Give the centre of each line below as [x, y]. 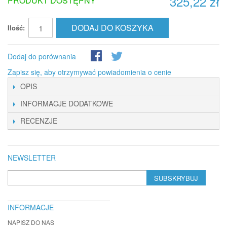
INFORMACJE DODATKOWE [67, 103]
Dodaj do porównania [42, 56]
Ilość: [16, 28]
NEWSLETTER [32, 158]
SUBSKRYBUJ [176, 178]
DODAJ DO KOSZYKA [112, 28]
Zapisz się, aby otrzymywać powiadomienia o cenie [89, 72]
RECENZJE [39, 121]
